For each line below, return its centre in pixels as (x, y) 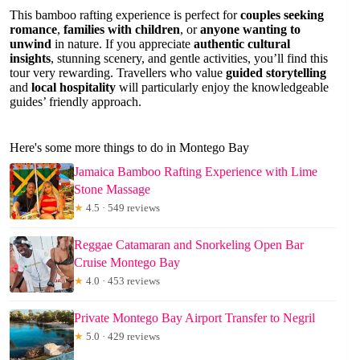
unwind (31, 43)
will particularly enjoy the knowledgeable (222, 87)
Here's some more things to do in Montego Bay (129, 147)
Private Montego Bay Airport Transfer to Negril (194, 317)
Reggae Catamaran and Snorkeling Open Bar (189, 244)
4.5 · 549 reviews (122, 207)
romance (33, 29)
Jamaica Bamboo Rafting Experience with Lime (196, 171)
